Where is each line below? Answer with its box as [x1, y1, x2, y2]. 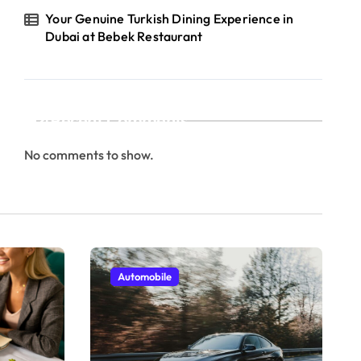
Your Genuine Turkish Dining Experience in [45, 10, 294, 27]
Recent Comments [50, 110, 189, 131]
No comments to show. [24, 147, 154, 163]
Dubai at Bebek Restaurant [45, 28, 203, 44]
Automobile [118, 270, 172, 283]
